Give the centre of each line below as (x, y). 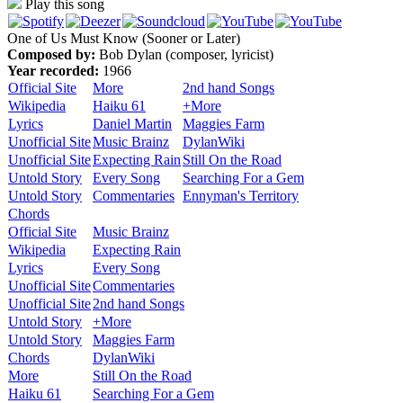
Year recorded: (53, 71)
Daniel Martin (132, 124)
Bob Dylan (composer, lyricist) (186, 54)
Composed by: (51, 54)
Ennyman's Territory (241, 196)
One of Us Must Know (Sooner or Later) (124, 38)
